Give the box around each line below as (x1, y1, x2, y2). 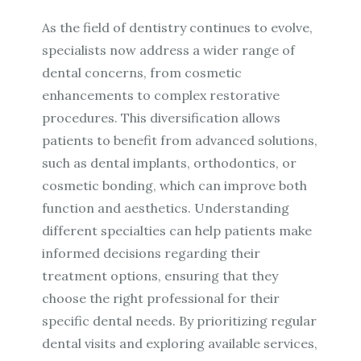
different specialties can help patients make (42, 222, 313, 239)
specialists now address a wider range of (42, 42, 296, 59)
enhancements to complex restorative (42, 87, 280, 104)
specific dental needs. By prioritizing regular (42, 313, 317, 330)
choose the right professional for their (42, 290, 280, 307)
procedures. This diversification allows (42, 110, 281, 127)
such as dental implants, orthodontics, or (42, 155, 297, 172)
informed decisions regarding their (42, 245, 261, 262)
